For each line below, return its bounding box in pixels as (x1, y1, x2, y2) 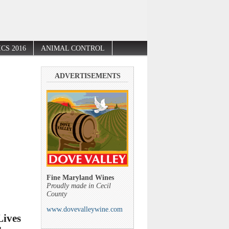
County (47, 190, 67, 198)
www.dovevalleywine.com (47, 205, 123, 213)
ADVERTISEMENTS (54, 72, 121, 80)
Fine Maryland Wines (47, 173, 114, 181)
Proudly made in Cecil (47, 181, 111, 190)
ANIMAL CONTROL (41, 44, 105, 53)
